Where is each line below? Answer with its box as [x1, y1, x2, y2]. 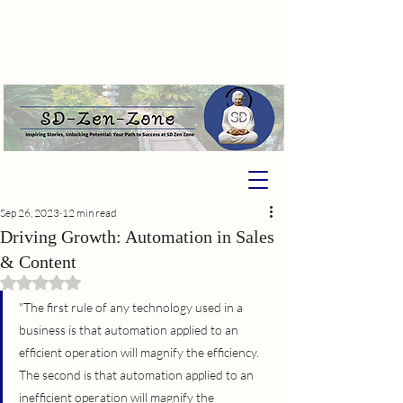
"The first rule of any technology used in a [19, 300, 246, 315]
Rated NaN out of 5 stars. [40, 274, 169, 288]
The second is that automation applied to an [19, 367, 256, 382]
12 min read [62, 206, 117, 219]
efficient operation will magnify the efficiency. [19, 345, 262, 360]
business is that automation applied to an [19, 322, 241, 337]
